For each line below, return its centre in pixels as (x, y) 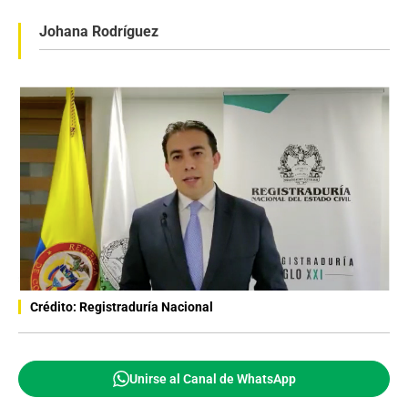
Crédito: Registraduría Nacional (122, 306)
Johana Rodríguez (99, 31)
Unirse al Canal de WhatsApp (212, 378)
